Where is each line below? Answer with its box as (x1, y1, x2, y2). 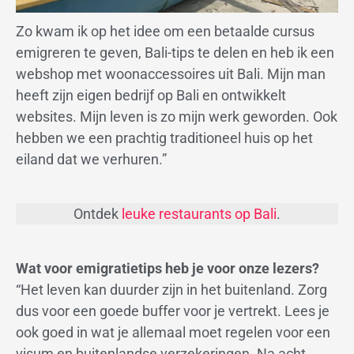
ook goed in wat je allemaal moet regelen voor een (16, 324, 330, 341)
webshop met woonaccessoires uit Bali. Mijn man (16, 65, 326, 82)
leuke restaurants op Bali (122, 205, 277, 223)
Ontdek (73, 205, 122, 223)
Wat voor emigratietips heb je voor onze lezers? (16, 260, 319, 277)
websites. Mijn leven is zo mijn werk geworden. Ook (16, 107, 337, 125)
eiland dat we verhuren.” (16, 150, 167, 168)
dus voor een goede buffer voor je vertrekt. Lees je (16, 303, 330, 320)
